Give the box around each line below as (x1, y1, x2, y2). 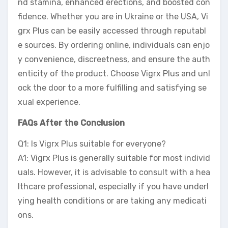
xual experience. (18, 97, 80, 107)
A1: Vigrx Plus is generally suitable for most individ (18, 153, 210, 163)
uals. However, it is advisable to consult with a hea (18, 167, 210, 178)
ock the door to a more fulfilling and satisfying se (18, 83, 207, 93)
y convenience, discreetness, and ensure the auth (18, 54, 210, 65)
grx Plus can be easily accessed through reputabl (18, 26, 206, 36)
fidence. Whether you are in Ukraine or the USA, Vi (18, 12, 208, 22)
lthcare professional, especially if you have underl (18, 182, 209, 192)
